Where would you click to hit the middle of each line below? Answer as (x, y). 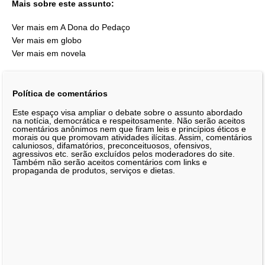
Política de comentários (60, 93)
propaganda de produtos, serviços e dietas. (94, 171)
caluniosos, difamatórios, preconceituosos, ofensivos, (112, 146)
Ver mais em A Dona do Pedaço (71, 28)
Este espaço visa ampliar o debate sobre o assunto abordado (127, 113)
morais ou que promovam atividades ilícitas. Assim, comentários (132, 138)
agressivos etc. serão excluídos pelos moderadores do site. (124, 154)
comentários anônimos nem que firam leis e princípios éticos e (129, 129)
